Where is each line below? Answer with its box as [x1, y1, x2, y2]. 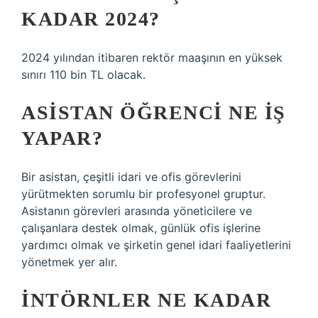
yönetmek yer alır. [21, 255, 117, 269]
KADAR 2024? [21, 8, 160, 30]
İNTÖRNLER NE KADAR [21, 289, 271, 311]
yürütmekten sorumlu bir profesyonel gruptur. [21, 187, 265, 201]
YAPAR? [21, 127, 103, 149]
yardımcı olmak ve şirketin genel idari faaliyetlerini [21, 238, 291, 252]
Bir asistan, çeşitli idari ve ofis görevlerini [21, 170, 241, 184]
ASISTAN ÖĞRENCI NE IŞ [21, 102, 286, 124]
